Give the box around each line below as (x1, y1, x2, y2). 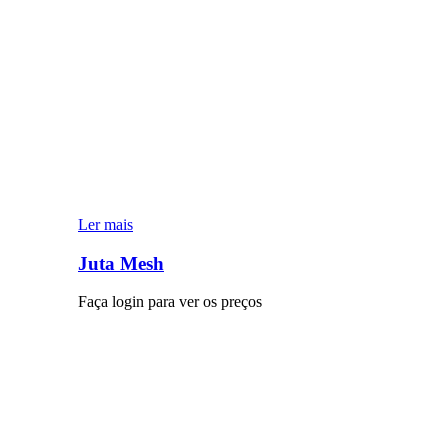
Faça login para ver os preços (78, 293, 262, 311)
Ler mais (78, 215, 133, 233)
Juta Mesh (78, 252, 164, 274)
